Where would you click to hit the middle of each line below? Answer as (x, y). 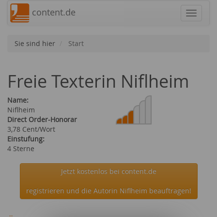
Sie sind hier (35, 43)
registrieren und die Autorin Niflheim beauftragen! (108, 191)
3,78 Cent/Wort (31, 129)
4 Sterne (21, 148)
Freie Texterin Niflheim (98, 81)
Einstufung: (26, 139)
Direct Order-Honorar (42, 119)
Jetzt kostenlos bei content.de (108, 171)
